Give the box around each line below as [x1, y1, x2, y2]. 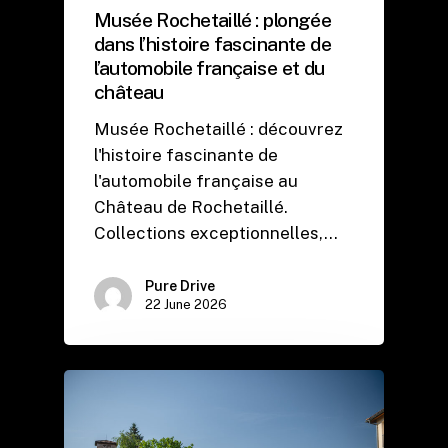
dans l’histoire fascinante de [94, 32, 332, 56]
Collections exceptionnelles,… [94, 223, 338, 244]
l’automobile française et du [94, 56, 325, 80]
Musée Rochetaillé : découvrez [94, 119, 343, 140]
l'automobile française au [94, 171, 298, 192]
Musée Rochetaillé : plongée [94, 8, 332, 32]
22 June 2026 [145, 297, 227, 313]
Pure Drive [145, 278, 215, 295]
